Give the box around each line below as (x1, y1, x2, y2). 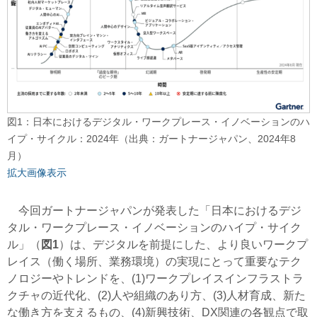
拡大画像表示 (7, 166, 67, 178)
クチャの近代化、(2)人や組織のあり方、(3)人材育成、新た (7, 289, 306, 301)
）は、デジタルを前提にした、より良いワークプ (59, 238, 308, 250)
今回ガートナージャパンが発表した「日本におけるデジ (7, 204, 301, 217)
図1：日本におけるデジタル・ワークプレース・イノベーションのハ (7, 115, 310, 127)
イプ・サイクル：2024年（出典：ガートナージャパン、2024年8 (7, 132, 296, 144)
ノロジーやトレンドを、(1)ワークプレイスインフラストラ (7, 272, 304, 284)
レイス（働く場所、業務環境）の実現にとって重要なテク (7, 255, 301, 267)
